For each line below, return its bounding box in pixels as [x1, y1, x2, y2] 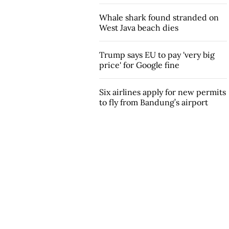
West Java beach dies [99, 22, 178, 33]
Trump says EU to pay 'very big [99, 49, 215, 60]
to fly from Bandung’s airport [99, 97, 208, 107]
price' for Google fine [99, 59, 179, 70]
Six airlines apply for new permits [99, 86, 226, 97]
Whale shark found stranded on [99, 12, 219, 22]
